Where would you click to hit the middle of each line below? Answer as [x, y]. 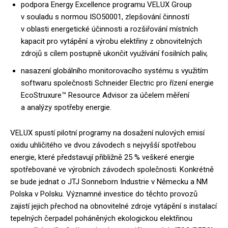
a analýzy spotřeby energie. [66, 107]
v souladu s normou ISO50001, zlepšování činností [105, 17]
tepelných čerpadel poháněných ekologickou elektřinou [101, 218]
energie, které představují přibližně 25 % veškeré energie [102, 157]
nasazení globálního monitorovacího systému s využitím [115, 71]
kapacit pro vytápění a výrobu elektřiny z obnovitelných [111, 41]
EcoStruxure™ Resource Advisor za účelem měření [105, 95]
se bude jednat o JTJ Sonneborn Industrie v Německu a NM [109, 182]
